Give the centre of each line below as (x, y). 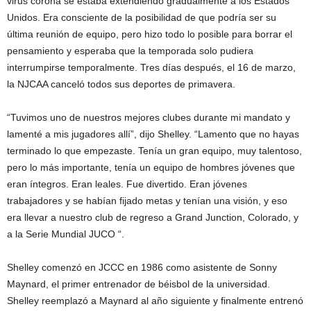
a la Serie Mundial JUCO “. (66, 234)
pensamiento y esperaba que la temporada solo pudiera (130, 51)
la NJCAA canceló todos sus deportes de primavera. (121, 84)
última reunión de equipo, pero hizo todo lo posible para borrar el (150, 34)
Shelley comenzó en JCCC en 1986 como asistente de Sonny (142, 268)
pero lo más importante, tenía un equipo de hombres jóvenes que (151, 168)
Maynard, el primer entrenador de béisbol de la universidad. (138, 284)
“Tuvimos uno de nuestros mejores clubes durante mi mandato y (149, 118)
